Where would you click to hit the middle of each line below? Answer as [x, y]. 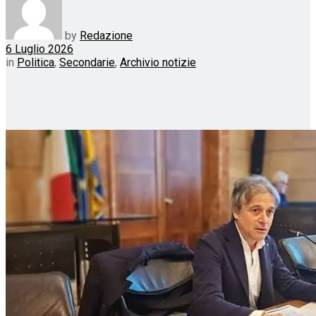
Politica [36, 62]
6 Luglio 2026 [39, 49]
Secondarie [87, 62]
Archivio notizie [158, 62]
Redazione [106, 35]
